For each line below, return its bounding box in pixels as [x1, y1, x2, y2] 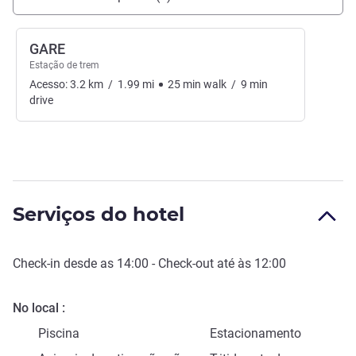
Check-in [13, 256, 60, 272]
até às [214, 256, 254, 272]
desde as [60, 256, 117, 272]
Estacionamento [210, 326, 301, 342]
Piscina [38, 326, 79, 342]
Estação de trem [29, 60, 99, 72]
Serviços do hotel [13, 203, 184, 226]
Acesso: [29, 78, 70, 91]
